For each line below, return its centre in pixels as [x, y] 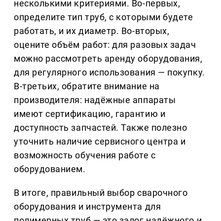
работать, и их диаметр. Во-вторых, [92, 31]
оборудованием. [50, 169]
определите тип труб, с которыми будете [104, 17]
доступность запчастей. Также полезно [101, 128]
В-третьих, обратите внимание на [87, 86]
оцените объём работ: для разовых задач [105, 45]
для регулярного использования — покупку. [110, 73]
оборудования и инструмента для [88, 207]
